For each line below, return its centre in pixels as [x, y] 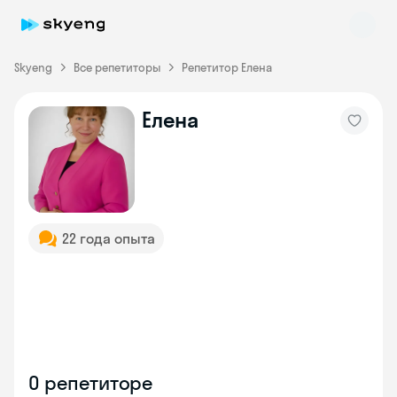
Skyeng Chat [92, 137]
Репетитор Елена [227, 67]
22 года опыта [109, 238]
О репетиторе [91, 383]
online [74, 153]
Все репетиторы [117, 67]
